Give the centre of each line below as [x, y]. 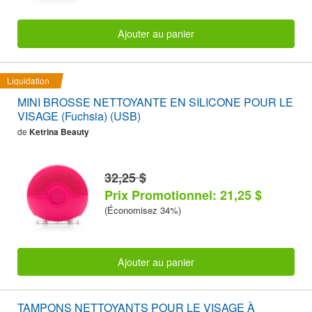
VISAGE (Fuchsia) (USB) [79, 116]
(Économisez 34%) [143, 210]
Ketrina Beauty [59, 131]
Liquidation [28, 80]
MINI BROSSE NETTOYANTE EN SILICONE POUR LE [155, 102]
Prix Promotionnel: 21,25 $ [183, 195]
